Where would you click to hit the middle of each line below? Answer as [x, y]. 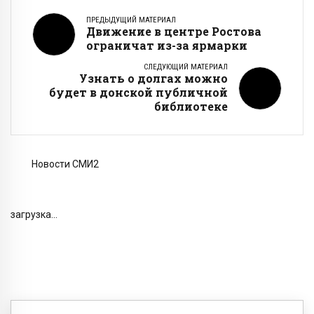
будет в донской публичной [138, 92]
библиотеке [191, 106]
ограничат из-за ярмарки [167, 45]
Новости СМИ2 [65, 164]
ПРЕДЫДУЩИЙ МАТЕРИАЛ [131, 20]
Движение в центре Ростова [174, 31]
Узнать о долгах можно [153, 78]
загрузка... [34, 214]
